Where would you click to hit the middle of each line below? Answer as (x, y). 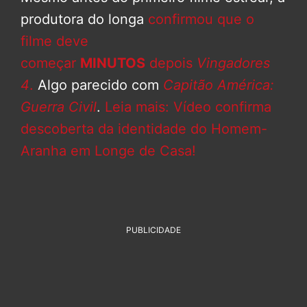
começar (50, 63)
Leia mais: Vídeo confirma (188, 107)
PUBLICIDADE (153, 230)
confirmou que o (201, 20)
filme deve (54, 41)
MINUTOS (113, 63)
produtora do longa (84, 20)
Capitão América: (219, 85)
